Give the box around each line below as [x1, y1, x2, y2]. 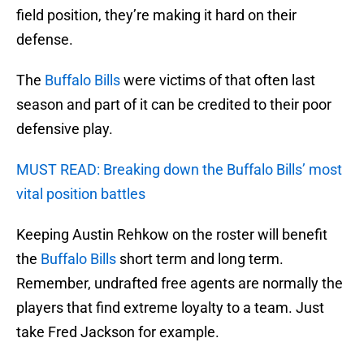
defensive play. [16, 120, 113, 138]
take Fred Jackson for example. [16, 323, 219, 341]
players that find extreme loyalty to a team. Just [16, 299, 324, 317]
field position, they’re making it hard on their [16, 6, 297, 24]
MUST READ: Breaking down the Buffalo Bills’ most [16, 161, 342, 179]
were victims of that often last [120, 71, 315, 89]
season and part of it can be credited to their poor [16, 96, 331, 114]
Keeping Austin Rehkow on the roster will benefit [16, 226, 327, 244]
